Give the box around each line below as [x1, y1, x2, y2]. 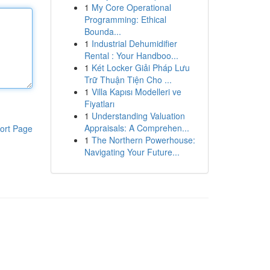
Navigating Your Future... [84, 146, 180, 158]
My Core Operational [91, 1, 171, 13]
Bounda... [84, 25, 121, 37]
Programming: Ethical [84, 13, 166, 25]
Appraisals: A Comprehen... [84, 122, 189, 134]
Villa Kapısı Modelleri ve [91, 86, 181, 98]
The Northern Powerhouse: [91, 134, 195, 146]
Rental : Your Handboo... [84, 49, 178, 61]
